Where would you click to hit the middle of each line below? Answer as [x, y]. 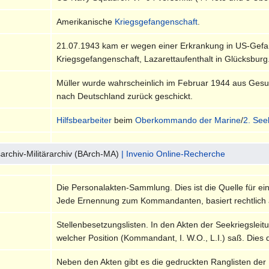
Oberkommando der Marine [188, 120]
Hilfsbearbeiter [84, 120]
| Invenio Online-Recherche [174, 153]
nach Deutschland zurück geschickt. [125, 96]
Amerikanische [86, 21]
